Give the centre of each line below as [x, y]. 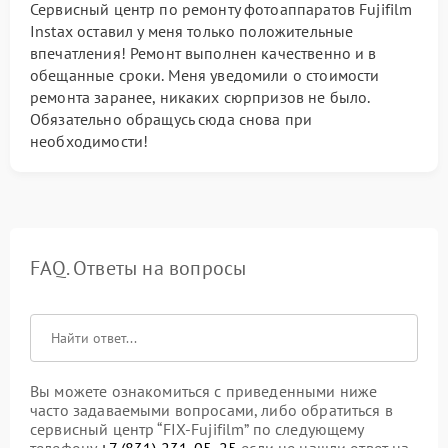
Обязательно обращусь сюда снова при [171, 118]
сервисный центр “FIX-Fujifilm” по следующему [197, 428]
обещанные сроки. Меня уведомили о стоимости [205, 74]
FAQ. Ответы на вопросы [138, 267]
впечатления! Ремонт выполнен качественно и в [203, 52]
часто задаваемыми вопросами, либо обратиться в [211, 409]
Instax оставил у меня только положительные [192, 30]
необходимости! [89, 140]
